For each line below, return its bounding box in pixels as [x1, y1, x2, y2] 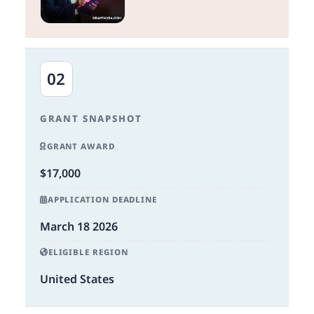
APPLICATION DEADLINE [47, 193, 158, 205]
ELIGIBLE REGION [48, 247, 128, 258]
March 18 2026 [39, 218, 118, 234]
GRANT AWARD [46, 140, 115, 151]
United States [39, 271, 114, 287]
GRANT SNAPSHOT [39, 111, 142, 125]
